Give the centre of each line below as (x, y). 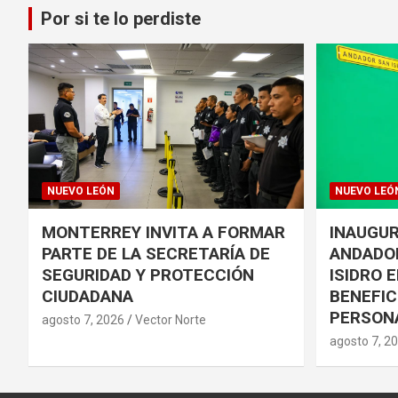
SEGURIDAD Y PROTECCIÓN (148, 275)
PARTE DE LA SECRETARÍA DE (156, 253)
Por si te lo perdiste (121, 18)
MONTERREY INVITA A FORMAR (163, 232)
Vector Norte (171, 319)
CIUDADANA (88, 296)
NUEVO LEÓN (81, 191)
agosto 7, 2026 (83, 319)
